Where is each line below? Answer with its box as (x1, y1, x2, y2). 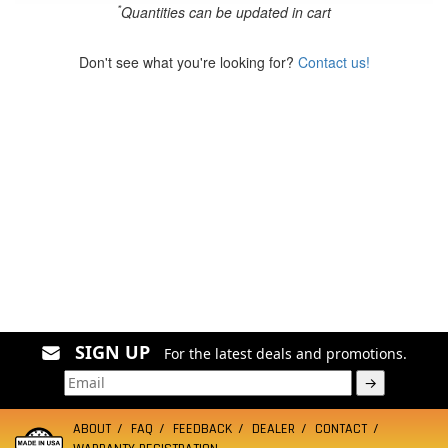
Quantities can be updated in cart (121, 2, 331, 22)
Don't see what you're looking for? (78, 52, 298, 72)
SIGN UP (75, 340, 150, 364)
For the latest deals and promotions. (164, 344, 407, 363)
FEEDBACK (173, 420, 232, 438)
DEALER (252, 420, 295, 438)
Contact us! (297, 52, 370, 72)
